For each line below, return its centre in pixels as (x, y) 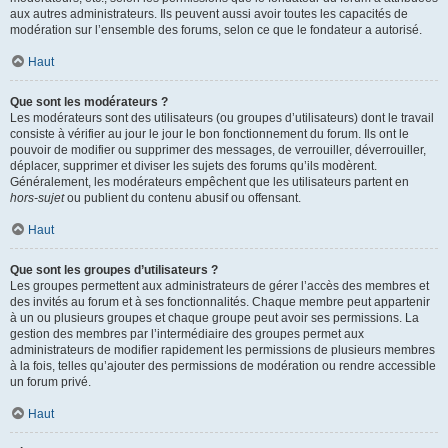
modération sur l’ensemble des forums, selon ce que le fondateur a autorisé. (216, 30)
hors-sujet (37, 198)
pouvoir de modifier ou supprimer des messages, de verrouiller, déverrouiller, (218, 150)
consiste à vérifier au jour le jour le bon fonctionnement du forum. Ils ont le (209, 134)
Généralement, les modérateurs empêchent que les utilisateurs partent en (209, 182)
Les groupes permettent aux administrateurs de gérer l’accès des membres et (219, 286)
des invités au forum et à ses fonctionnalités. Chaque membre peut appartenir (220, 302)
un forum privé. (50, 382)
